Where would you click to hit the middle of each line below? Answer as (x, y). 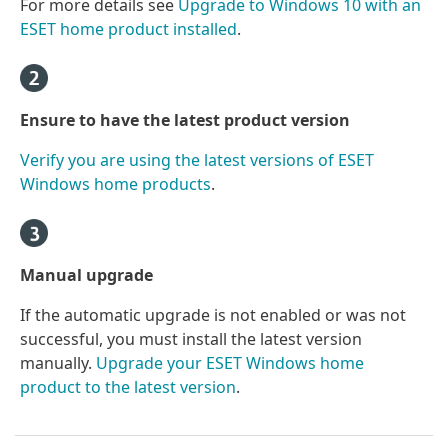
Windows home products (115, 183)
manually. (58, 362)
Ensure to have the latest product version (185, 119)
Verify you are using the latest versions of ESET (197, 159)
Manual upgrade (86, 274)
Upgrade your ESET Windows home (230, 362)
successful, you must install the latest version (191, 338)
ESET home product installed (128, 28)
